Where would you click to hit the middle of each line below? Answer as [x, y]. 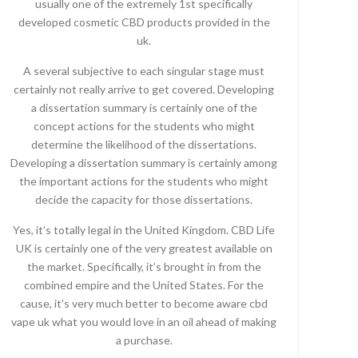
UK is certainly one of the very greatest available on [144, 248]
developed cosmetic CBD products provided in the [144, 22]
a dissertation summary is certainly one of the [144, 107]
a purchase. [144, 340]
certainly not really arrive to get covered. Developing [144, 89]
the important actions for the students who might [144, 181]
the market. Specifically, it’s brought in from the [144, 267]
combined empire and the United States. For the [144, 285]
